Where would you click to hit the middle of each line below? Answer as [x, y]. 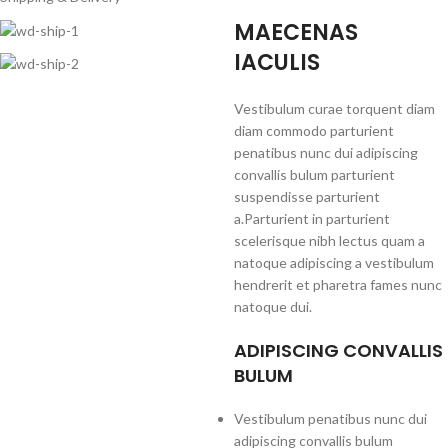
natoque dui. [273, 307]
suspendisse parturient [307, 197]
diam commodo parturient [314, 131]
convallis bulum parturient [314, 175]
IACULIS [277, 63]
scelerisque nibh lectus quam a [329, 241]
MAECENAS [296, 33]
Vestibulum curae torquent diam [334, 109]
